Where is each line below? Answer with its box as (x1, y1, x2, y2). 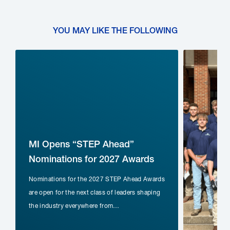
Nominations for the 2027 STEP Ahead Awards (29, 175, 165, 183)
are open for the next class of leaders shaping (29, 188, 161, 197)
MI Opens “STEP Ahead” (29, 139, 134, 150)
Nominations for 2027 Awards (29, 154, 154, 165)
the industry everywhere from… (29, 202, 120, 210)
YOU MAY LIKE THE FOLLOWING (52, 26, 178, 36)
